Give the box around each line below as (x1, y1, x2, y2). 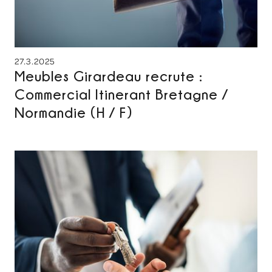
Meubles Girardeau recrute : (15, 68, 203, 84)
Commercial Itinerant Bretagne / (15, 86, 228, 102)
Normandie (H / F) (15, 104, 132, 120)
